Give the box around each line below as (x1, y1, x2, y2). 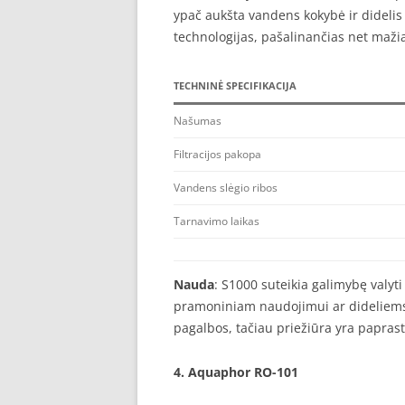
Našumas (174, 113, 221, 128)
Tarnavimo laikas (174, 213, 259, 229)
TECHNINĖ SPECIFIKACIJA (174, 79, 297, 92)
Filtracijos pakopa (174, 146, 261, 162)
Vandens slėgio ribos (174, 180, 278, 195)
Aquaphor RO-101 (188, 363, 298, 381)
